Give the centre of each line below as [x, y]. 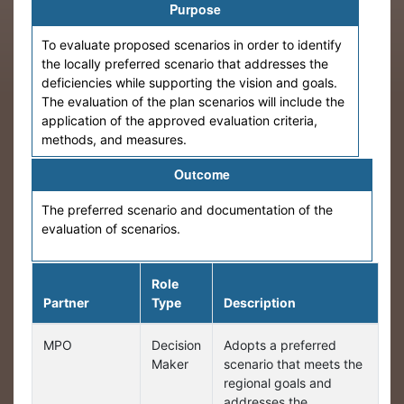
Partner [66, 303]
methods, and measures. [114, 139]
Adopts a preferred [280, 345]
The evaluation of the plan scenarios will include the [193, 101]
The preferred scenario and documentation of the [187, 210]
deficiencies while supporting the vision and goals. [189, 83]
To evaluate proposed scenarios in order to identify [192, 45]
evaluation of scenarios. [111, 229]
